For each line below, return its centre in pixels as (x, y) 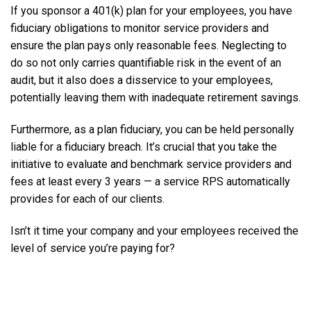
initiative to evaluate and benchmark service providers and (151, 164)
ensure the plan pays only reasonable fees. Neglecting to (149, 46)
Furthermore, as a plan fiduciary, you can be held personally (152, 129)
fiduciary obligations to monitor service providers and (140, 28)
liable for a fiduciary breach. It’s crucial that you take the (144, 146)
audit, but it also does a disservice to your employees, (142, 81)
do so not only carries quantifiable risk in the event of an (146, 63)
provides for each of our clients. (87, 199)
